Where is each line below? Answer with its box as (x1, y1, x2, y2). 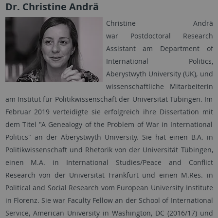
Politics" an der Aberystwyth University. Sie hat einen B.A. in (5, 132, 213, 142)
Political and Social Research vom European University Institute (5, 183, 213, 193)
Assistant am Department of (106, 44, 213, 54)
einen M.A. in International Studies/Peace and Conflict (5, 158, 213, 167)
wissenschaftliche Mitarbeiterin (106, 82, 213, 91)
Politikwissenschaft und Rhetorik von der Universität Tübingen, (5, 145, 213, 155)
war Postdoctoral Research (106, 31, 213, 41)
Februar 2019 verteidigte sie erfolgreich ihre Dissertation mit (5, 107, 213, 117)
